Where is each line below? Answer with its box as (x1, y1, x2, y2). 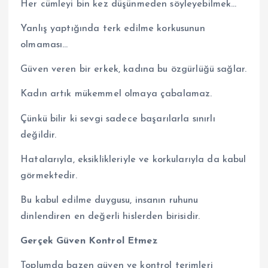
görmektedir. (20, 170, 77, 181)
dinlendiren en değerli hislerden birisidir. (20, 211, 200, 221)
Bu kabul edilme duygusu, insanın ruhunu (20, 195, 199, 205)
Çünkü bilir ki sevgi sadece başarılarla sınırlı (20, 114, 215, 124)
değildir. (20, 130, 57, 140)
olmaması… (20, 40, 68, 50)
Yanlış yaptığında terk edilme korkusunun (20, 24, 205, 34)
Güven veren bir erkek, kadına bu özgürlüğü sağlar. (20, 65, 247, 75)
